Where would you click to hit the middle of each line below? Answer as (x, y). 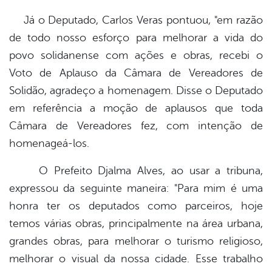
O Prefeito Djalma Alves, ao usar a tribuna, (136, 171)
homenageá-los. (49, 144)
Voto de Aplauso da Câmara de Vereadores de (136, 73)
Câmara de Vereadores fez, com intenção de (136, 126)
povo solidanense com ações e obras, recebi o (136, 56)
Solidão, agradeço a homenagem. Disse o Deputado (136, 91)
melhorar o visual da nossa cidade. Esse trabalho (136, 259)
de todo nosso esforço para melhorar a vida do (136, 38)
